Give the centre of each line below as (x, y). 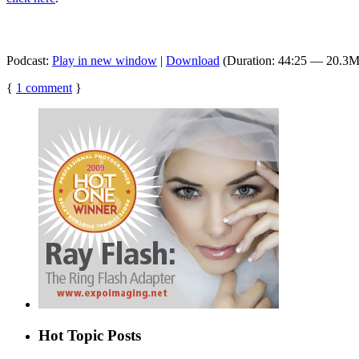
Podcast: (29, 60)
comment (47, 87)
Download (193, 60)
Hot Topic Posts (90, 335)
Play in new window (105, 60)
